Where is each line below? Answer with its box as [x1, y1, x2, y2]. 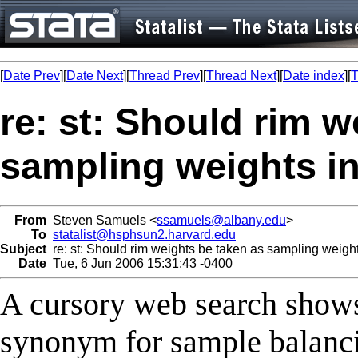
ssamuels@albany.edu [157, 213, 286, 227]
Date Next [66, 69, 123, 82]
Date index [283, 69, 344, 82]
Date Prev [3, 69, 60, 82]
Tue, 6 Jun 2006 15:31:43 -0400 [46, 256, 233, 270]
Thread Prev [129, 69, 200, 82]
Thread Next [206, 69, 276, 82]
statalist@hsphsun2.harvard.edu [53, 227, 236, 241]
